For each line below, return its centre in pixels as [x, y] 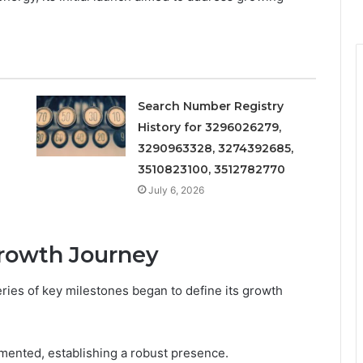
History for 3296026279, [209, 127]
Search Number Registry [210, 106]
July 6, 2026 [176, 190]
